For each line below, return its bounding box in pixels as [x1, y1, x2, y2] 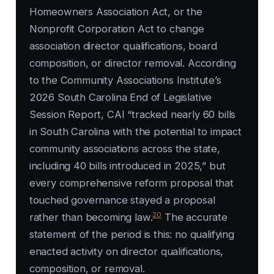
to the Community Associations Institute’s [29, 74, 221, 87]
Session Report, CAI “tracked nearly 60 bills [29, 108, 236, 121]
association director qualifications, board [29, 40, 217, 53]
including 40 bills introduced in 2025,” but [29, 160, 226, 172]
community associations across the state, [29, 143, 220, 155]
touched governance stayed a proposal [29, 194, 215, 207]
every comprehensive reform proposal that [29, 177, 234, 190]
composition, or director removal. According [29, 57, 236, 70]
